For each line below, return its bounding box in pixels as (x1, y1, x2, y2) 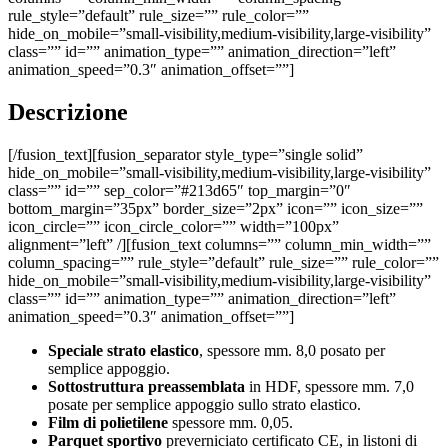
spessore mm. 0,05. (168, 413, 293, 431)
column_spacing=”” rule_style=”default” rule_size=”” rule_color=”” (8, 253, 439, 271)
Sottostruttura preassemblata (48, 377, 245, 395)
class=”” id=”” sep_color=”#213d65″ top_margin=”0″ (8, 181, 351, 199)
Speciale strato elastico (48, 341, 199, 359)
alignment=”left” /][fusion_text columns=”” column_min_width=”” (8, 235, 431, 253)
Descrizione (8, 98, 128, 125)
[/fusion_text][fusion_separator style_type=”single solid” (8, 145, 363, 163)
